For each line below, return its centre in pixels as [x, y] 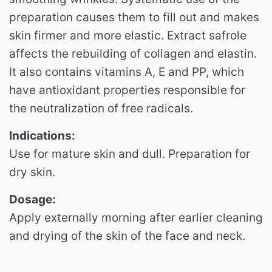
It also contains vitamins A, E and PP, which [127, 72]
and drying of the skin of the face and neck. [127, 236]
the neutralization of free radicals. [101, 108]
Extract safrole [207, 35]
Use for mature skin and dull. [89, 154]
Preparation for [209, 154]
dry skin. [32, 172]
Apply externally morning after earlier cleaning [136, 217]
